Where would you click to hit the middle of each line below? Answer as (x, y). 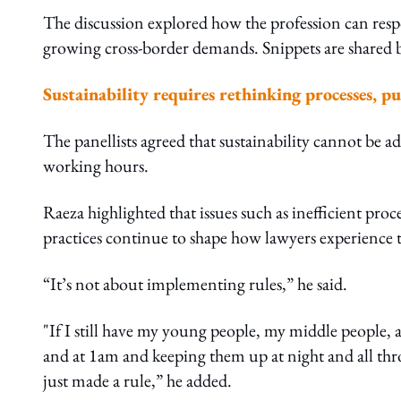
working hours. (96, 166)
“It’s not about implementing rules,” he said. (195, 284)
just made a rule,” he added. (137, 381)
